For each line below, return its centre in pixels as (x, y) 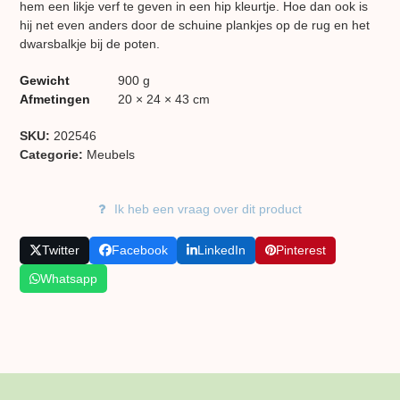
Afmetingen (55, 99)
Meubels (111, 154)
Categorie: (54, 154)
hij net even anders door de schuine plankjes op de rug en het (195, 25)
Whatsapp (69, 278)
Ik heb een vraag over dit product (208, 208)
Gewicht (45, 80)
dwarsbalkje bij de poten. (90, 43)
